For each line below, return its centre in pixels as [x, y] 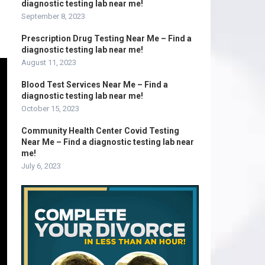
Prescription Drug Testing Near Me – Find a [106, 38]
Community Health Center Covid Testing [100, 131]
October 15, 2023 [50, 109]
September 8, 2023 [53, 16]
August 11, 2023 [49, 62]
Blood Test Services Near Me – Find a [95, 85]
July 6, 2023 [41, 166]
